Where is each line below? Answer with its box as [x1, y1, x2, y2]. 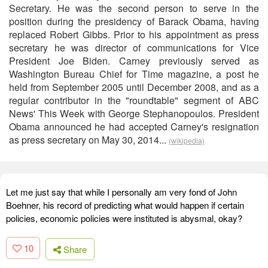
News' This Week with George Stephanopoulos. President [9, 106, 259, 120]
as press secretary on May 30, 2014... [9, 133, 169, 147]
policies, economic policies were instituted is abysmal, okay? [6, 212, 242, 224]
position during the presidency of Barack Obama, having [9, 14, 259, 28]
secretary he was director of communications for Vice [9, 41, 259, 54]
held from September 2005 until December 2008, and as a [9, 80, 259, 94]
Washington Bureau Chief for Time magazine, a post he [9, 67, 259, 81]
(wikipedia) [169, 135, 205, 145]
